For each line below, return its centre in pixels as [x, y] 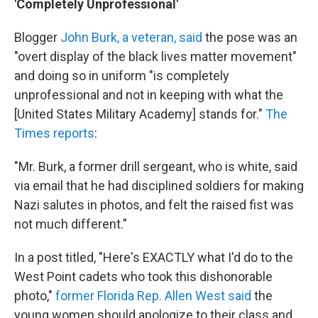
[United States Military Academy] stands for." [140, 114]
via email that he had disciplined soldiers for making [159, 186]
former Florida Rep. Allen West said [153, 296]
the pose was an [250, 37]
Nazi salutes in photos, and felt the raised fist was [154, 205]
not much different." [71, 224]
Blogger [37, 37]
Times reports [54, 133]
